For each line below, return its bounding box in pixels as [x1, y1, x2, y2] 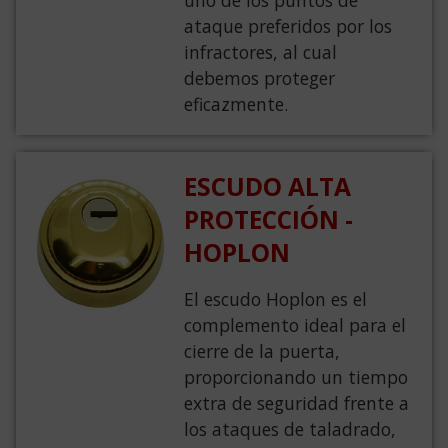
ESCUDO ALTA [183, 170, 351, 204]
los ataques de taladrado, [183, 417, 396, 442]
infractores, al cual [183, 40, 337, 65]
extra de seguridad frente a [183, 391, 409, 416]
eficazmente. [183, 92, 288, 117]
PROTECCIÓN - [183, 203, 353, 237]
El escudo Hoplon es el [183, 287, 367, 312]
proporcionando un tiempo [183, 365, 408, 390]
